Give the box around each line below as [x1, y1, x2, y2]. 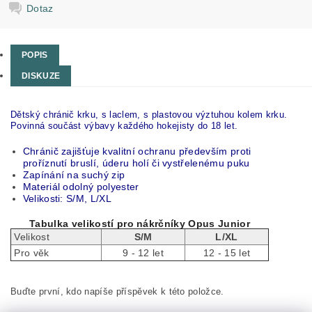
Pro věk [11, 247, 49, 258]
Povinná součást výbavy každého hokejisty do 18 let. [10, 120, 238, 131]
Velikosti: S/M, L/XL [22, 193, 111, 204]
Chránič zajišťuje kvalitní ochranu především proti [22, 146, 251, 157]
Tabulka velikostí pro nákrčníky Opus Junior [29, 218, 250, 229]
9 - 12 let [122, 247, 164, 258]
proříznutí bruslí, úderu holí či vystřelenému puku [22, 157, 250, 169]
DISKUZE [22, 71, 61, 81]
